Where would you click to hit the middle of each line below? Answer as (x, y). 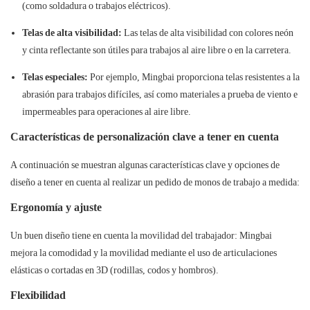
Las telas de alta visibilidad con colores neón (207, 33)
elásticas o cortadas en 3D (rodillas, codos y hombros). (115, 270)
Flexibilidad (38, 295)
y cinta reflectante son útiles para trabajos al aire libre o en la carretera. (156, 50)
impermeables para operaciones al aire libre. (106, 112)
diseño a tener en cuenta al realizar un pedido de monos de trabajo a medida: (155, 182)
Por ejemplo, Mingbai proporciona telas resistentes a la (193, 77)
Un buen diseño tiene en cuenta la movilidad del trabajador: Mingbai (141, 236)
